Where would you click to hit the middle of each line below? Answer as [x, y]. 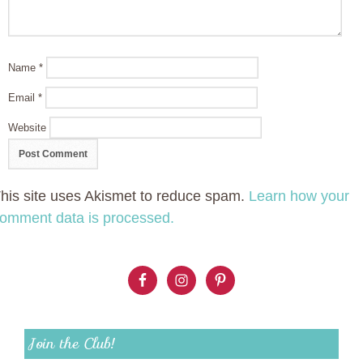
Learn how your [299, 196]
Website [27, 127]
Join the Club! [71, 343]
